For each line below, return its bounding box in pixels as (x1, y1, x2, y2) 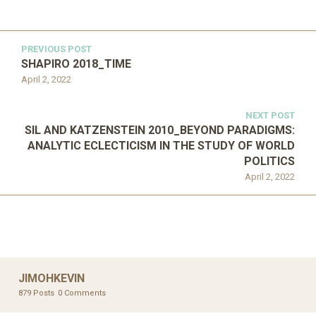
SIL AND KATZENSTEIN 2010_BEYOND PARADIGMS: (25, 123, 295, 137)
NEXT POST (245, 110, 295, 121)
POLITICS (244, 154, 295, 168)
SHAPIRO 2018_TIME (21, 57, 131, 71)
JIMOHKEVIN (18, 272, 85, 285)
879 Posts (18, 288, 54, 298)
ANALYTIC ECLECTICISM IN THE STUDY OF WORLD (28, 139, 295, 152)
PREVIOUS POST (21, 44, 92, 54)
